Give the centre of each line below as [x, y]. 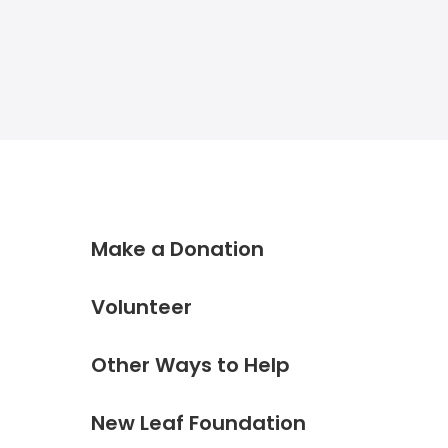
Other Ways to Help [190, 365]
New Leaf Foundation [198, 423]
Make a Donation [177, 249]
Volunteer [141, 307]
